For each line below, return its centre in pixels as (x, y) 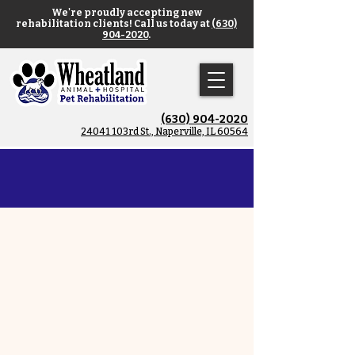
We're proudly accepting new (126, 13)
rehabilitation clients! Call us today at (114, 24)
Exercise (127, 178)
